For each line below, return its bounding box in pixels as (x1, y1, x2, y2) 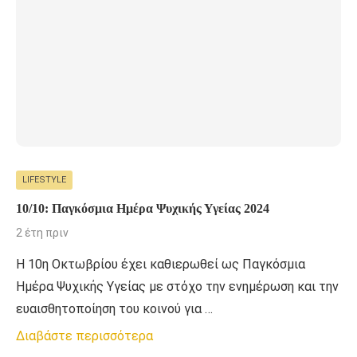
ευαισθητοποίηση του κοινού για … (16, 300, 213, 316)
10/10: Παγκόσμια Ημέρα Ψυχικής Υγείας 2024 (16, 201, 270, 215)
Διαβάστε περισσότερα (16, 328, 153, 343)
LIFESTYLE (22, 174, 66, 185)
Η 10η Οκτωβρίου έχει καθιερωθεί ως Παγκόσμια (16, 256, 305, 272)
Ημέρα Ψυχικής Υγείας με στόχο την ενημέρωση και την (16, 278, 339, 294)
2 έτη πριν (16, 226, 69, 239)
